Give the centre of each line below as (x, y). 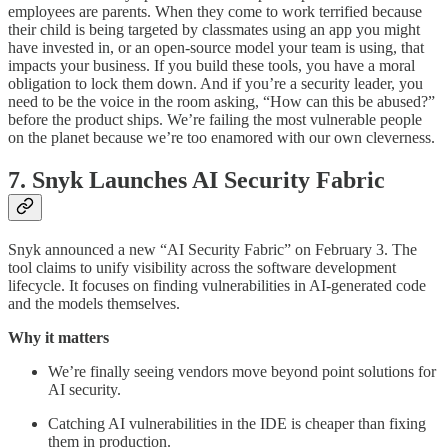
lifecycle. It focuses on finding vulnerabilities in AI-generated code (217, 286)
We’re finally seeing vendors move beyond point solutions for (242, 372)
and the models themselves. (94, 304)
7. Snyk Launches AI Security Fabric (196, 180)
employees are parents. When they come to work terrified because (215, 12)
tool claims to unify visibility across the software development (202, 268)
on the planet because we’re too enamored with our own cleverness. (221, 138)
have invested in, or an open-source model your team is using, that (216, 48)
